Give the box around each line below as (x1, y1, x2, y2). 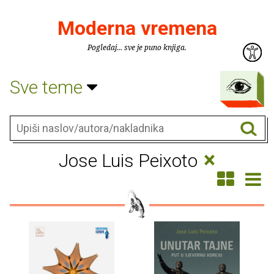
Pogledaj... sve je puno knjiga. (87, 42, 187, 53)
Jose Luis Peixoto (58, 150, 202, 171)
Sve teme (10, 76, 87, 98)
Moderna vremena (57, 17, 217, 40)
